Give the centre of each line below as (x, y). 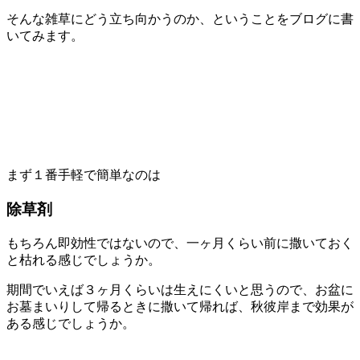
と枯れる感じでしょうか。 (84, 260)
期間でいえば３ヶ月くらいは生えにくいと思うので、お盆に (180, 289)
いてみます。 (45, 36)
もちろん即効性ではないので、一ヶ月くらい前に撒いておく (180, 243)
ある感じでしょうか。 (71, 323)
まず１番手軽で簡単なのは (84, 175)
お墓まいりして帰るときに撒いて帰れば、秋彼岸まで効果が (180, 306)
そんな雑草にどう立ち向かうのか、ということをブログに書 (180, 19)
